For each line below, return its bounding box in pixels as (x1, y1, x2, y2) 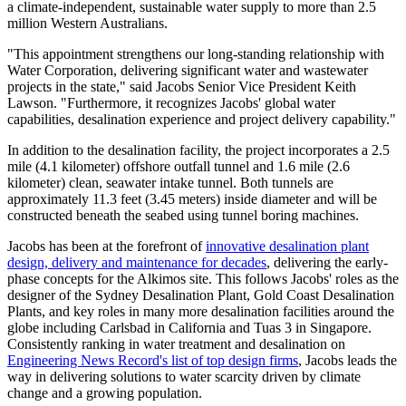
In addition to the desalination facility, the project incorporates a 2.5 (7, 142, 390, 158)
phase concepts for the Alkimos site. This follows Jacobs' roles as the (7, 271, 399, 286)
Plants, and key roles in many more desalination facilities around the (7, 304, 394, 319)
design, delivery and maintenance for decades (7, 255, 266, 270)
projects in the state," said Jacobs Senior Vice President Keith (7, 79, 356, 94)
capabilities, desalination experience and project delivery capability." (7, 111, 396, 127)
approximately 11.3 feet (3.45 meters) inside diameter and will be (7, 191, 377, 207)
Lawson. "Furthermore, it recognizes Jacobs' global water (7, 95, 335, 111)
